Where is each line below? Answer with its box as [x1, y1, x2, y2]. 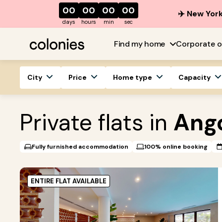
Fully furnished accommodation [32, 142, 128, 151]
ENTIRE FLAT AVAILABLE [31, 177, 107, 186]
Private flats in [20, 108, 173, 137]
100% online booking [144, 142, 208, 151]
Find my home [114, 38, 166, 49]
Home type [113, 72, 152, 82]
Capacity [178, 72, 211, 82]
